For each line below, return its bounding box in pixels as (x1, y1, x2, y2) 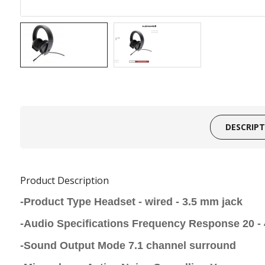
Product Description (20, 174, 109, 188)
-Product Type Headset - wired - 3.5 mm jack (20, 196, 243, 208)
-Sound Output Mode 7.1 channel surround (20, 240, 236, 252)
